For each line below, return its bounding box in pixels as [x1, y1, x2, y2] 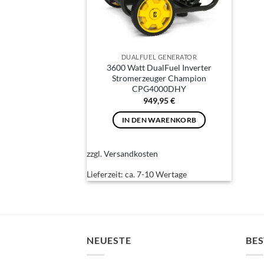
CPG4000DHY [132, 84, 187, 94]
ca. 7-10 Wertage [124, 169, 187, 179]
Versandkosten [103, 148, 158, 159]
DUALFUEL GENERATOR [121, 53, 197, 61]
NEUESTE [87, 235, 131, 246]
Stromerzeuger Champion [112, 73, 207, 84]
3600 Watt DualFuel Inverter [107, 62, 212, 73]
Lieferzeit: [86, 169, 125, 179]
